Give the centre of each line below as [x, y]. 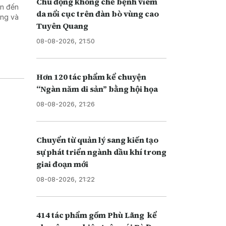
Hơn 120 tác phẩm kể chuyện [91, 76]
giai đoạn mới [62, 164]
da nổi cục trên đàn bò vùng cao [97, 13]
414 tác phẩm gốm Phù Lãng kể [96, 215]
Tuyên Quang [62, 25]
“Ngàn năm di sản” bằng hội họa [97, 89]
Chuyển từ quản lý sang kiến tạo [97, 139]
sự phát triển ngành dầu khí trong [101, 152]
